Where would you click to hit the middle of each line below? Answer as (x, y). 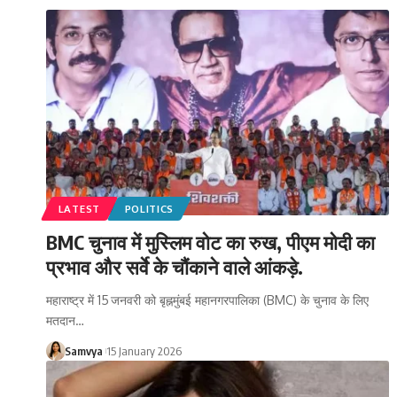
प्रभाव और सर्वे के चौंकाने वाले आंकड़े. (175, 266)
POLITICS (149, 208)
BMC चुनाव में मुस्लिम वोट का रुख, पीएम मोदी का (210, 241)
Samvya (83, 350)
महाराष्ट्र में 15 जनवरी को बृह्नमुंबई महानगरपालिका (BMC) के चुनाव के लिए (207, 300)
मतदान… (65, 320)
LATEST (79, 208)
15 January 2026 (144, 350)
